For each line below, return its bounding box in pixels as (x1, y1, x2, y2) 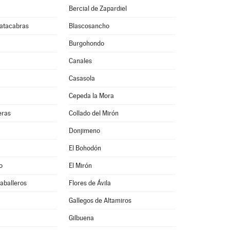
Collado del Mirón (68, 109, 119, 117)
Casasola (68, 74, 95, 82)
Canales (68, 57, 92, 65)
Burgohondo (68, 40, 104, 47)
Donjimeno (68, 127, 100, 135)
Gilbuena (68, 214, 94, 222)
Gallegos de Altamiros (68, 197, 131, 204)
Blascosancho (68, 22, 109, 30)
